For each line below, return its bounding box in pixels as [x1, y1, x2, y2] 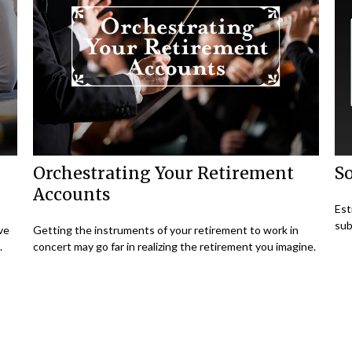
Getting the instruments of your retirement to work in [33, 223, 299, 237]
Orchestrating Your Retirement [33, 163, 295, 185]
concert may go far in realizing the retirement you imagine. [33, 240, 317, 254]
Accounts [33, 184, 111, 206]
